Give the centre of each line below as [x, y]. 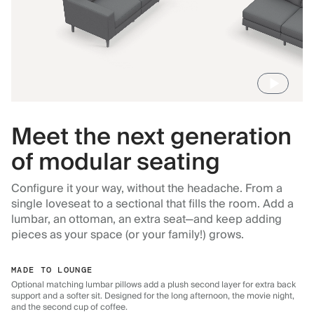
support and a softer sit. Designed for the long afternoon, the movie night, [153, 296]
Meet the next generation [151, 137]
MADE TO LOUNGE [52, 270]
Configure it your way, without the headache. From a [147, 189]
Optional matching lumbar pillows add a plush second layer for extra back [153, 285]
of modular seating [116, 163]
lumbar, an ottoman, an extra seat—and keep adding [146, 220]
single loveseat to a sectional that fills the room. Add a [152, 204]
